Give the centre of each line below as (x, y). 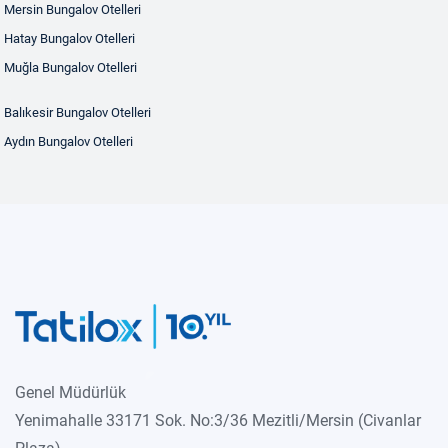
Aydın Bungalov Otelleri (68, 141)
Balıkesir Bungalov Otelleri (77, 112)
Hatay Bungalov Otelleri (69, 38)
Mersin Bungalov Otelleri (72, 9)
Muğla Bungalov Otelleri (70, 67)
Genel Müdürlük (70, 392)
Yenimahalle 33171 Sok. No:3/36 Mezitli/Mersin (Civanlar (218, 420)
